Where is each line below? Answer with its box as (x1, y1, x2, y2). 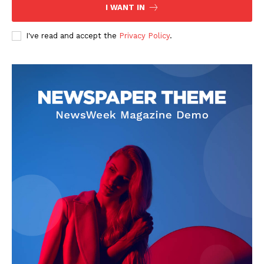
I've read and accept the (26, 31, 119, 41)
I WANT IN (105, 3, 145, 12)
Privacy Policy (119, 31, 170, 41)
